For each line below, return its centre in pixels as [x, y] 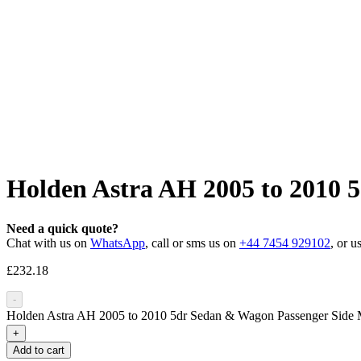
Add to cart [39, 350]
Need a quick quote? [62, 228]
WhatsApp [118, 243]
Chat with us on [48, 243]
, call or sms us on [192, 243]
